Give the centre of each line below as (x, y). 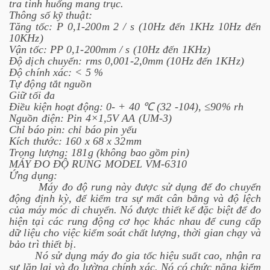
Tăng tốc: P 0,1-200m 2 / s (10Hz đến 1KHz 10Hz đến (135, 27)
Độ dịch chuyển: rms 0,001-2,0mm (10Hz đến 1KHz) (127, 61)
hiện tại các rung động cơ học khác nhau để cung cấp (135, 221)
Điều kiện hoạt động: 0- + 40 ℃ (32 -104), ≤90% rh (126, 107)
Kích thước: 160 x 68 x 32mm (75, 141)
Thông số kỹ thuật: (51, 15)
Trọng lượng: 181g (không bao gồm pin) (99, 153)
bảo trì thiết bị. (43, 244)
